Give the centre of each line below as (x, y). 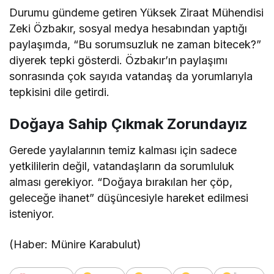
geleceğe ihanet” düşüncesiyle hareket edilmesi (129, 198)
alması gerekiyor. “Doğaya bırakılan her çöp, (121, 182)
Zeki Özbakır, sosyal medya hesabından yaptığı (128, 29)
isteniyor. (32, 214)
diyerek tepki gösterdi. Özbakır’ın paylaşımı (119, 61)
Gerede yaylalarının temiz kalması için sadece (123, 150)
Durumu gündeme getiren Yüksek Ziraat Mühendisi (137, 13)
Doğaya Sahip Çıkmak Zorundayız (128, 124)
